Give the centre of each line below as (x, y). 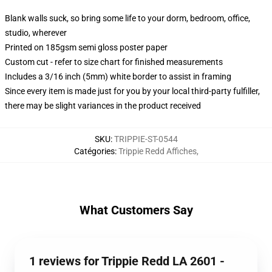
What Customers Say (136, 210)
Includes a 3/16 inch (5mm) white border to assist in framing (118, 76)
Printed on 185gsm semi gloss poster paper (86, 47)
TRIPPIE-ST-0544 (146, 139)
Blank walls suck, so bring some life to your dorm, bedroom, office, (127, 18)
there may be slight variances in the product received (103, 106)
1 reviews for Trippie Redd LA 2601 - (127, 261)
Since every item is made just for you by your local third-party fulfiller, (132, 91)
